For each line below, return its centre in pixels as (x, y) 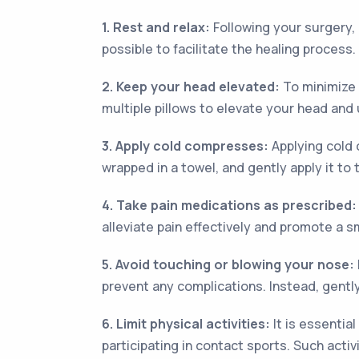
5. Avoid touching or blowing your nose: (228, 264)
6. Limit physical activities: (186, 324)
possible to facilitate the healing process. (229, 49)
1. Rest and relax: (156, 27)
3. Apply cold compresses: (185, 146)
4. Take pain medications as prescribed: (229, 205)
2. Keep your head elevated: (191, 87)
